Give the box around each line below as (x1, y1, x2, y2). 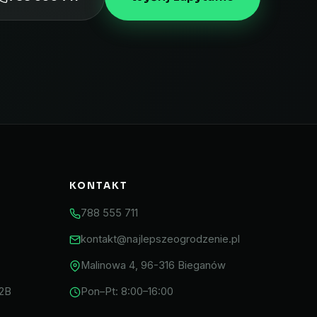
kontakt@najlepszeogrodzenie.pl (80, 233, 240, 246)
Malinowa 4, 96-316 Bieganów (80, 259, 226, 272)
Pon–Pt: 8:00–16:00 (80, 285, 173, 299)
